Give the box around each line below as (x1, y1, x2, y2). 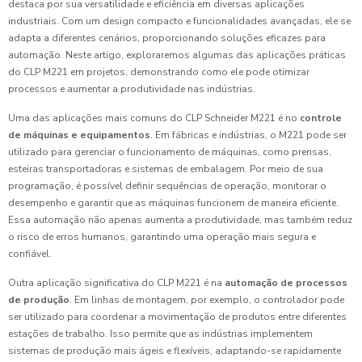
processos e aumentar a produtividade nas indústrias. (8, 82, 255, 96)
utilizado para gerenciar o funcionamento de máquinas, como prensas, (8, 145, 331, 159)
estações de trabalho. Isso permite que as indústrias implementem (8, 327, 313, 341)
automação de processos (225, 276, 347, 290)
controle (300, 112, 342, 125)
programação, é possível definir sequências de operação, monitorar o (8, 179, 326, 193)
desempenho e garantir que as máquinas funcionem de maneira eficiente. (8, 196, 339, 210)
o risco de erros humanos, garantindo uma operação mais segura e (8, 230, 316, 244)
